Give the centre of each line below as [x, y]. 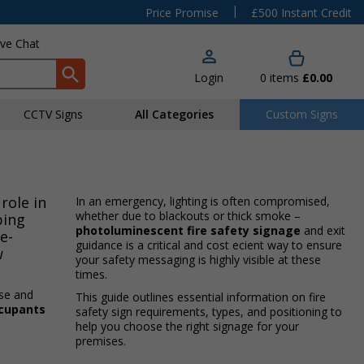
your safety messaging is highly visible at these [198, 260]
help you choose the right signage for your [187, 326]
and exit [323, 230]
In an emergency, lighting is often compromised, [202, 201]
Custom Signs [302, 114]
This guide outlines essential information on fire [200, 297]
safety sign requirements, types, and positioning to [208, 312]
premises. [102, 341]
